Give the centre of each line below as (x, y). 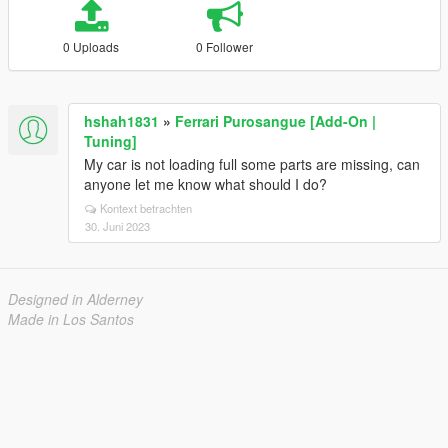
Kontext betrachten (146, 208)
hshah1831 (121, 121)
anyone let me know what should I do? (205, 184)
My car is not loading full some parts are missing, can (252, 164)
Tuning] (110, 141)
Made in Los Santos (71, 319)
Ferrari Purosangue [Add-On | (275, 121)
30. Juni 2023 (117, 226)
